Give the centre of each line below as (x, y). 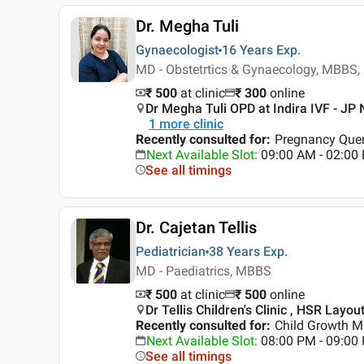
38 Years (234, 252)
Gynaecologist (177, 50)
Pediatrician (171, 252)
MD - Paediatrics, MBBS (204, 271)
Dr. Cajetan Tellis (196, 228)
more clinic (191, 124)
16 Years (247, 50)
